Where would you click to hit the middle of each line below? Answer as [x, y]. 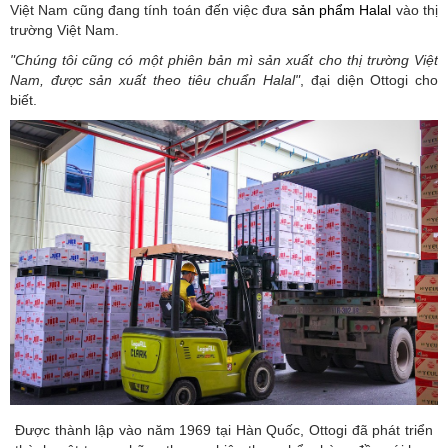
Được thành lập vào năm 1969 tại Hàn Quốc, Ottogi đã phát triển [224, 430]
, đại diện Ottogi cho [369, 79]
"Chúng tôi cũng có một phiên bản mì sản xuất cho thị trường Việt [224, 59]
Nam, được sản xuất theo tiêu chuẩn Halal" [155, 79]
